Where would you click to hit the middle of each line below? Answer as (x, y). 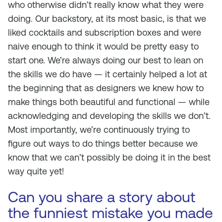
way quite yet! (36, 171)
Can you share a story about (102, 197)
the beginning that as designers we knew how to (106, 88)
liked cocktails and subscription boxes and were (105, 32)
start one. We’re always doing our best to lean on (106, 60)
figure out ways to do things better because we (103, 143)
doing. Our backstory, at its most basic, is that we (107, 19)
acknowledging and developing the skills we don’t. (109, 116)
